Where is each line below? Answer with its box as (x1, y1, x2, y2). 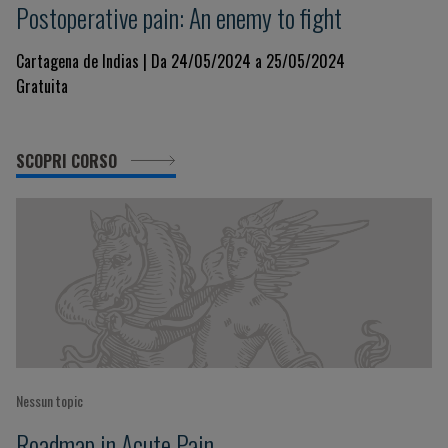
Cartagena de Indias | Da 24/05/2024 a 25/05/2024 (16, 49, 345, 73)
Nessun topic (16, 390, 83, 411)
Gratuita (16, 74, 68, 98)
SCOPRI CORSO (16, 149, 121, 173)
